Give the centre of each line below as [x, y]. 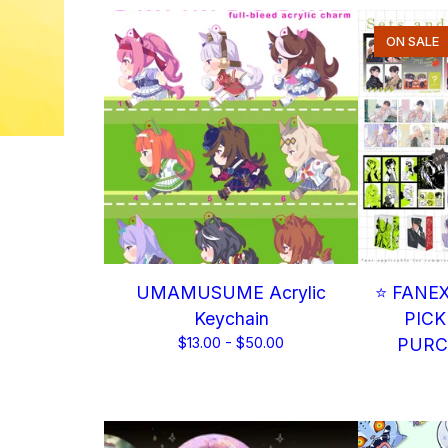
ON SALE [412, 41]
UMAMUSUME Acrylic [231, 292]
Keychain [231, 318]
